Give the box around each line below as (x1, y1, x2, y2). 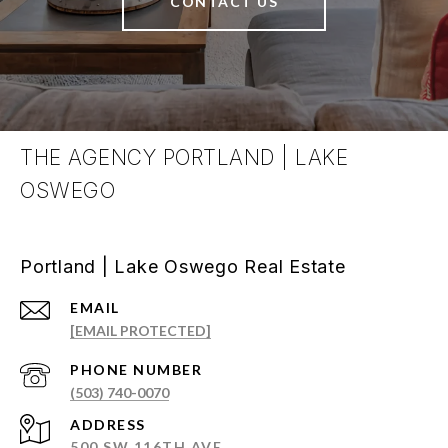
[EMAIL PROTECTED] (70, 322, 211, 340)
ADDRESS (70, 416, 146, 434)
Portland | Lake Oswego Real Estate (20, 256, 346, 278)
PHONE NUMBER (70, 361, 202, 379)
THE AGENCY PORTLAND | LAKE (20, 145, 348, 171)
